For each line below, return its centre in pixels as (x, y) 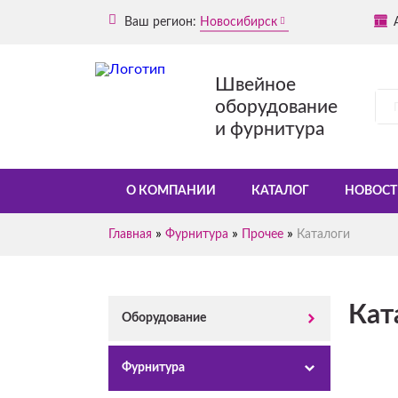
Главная (130, 235)
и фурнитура (270, 129)
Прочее (263, 235)
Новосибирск (239, 22)
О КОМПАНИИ (171, 191)
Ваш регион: (159, 22)
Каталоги (323, 235)
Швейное (255, 84)
